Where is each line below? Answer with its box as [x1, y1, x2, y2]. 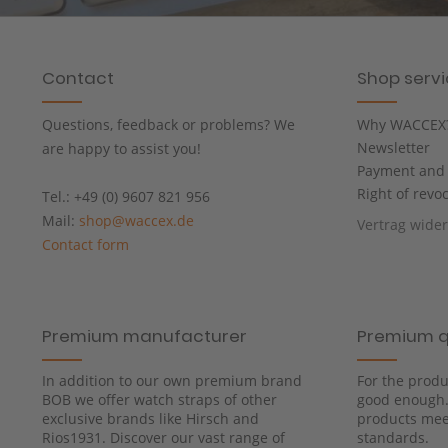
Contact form [42, 235, 129, 255]
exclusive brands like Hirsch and [42, 409, 259, 429]
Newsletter [357, 138, 430, 158]
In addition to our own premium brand [42, 371, 302, 391]
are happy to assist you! [42, 139, 201, 159]
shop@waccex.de [79, 211, 194, 231]
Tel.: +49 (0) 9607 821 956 [42, 187, 210, 207]
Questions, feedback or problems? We [42, 115, 295, 135]
